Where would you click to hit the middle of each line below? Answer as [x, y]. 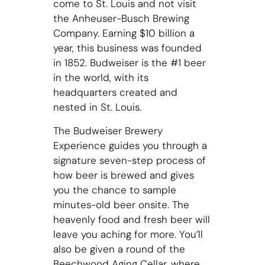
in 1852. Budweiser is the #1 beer [129, 63]
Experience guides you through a [130, 145]
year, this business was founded [127, 48]
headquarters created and [115, 93]
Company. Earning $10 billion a [124, 33]
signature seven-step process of [129, 160]
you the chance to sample [114, 190]
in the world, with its [101, 78]
